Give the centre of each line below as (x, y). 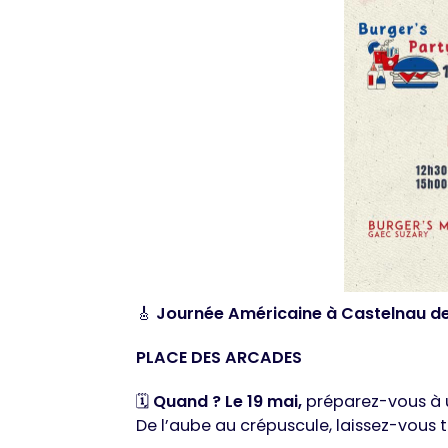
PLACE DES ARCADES (219, 358)
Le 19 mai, (263, 402)
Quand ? (187, 402)
